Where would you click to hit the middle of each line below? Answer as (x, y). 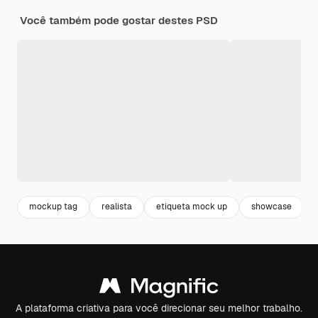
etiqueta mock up (192, 207)
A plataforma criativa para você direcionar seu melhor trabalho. (159, 308)
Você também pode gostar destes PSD (119, 20)
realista (117, 207)
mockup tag (53, 207)
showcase (272, 207)
